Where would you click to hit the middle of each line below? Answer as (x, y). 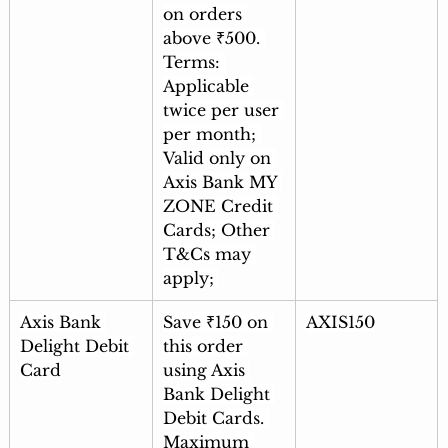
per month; (211, 134)
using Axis (206, 370)
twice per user (223, 110)
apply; (190, 278)
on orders (204, 14)
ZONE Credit (220, 206)
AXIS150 (340, 322)
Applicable (208, 86)
